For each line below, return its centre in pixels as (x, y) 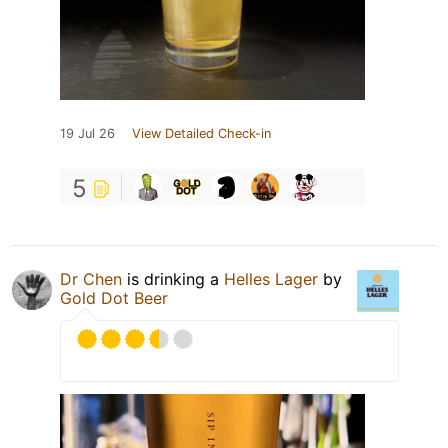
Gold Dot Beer (114, 298)
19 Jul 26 (87, 134)
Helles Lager (271, 279)
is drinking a (173, 279)
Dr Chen (91, 279)
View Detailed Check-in (201, 134)
